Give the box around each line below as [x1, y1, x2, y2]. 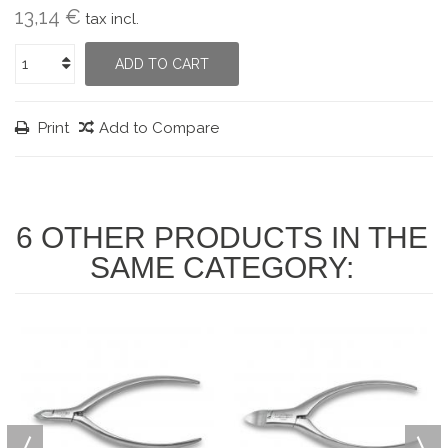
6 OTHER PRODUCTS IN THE [15, 221, 428, 254]
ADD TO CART [115, 56, 209, 72]
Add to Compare [99, 119, 219, 137]
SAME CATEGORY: [89, 251, 354, 284]
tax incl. [85, 10, 139, 28]
